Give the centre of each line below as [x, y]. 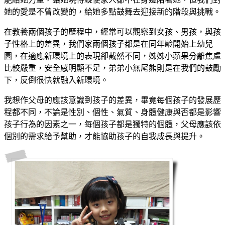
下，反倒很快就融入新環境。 [56, 80]
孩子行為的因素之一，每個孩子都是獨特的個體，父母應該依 [113, 124]
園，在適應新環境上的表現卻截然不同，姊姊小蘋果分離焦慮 [113, 55]
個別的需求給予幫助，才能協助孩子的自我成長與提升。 [104, 136]
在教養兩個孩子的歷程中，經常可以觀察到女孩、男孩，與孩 [113, 31]
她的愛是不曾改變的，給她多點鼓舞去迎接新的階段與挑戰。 [113, 11]
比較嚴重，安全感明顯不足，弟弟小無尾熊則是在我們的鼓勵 [113, 68]
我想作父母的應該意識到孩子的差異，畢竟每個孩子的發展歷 [113, 100]
